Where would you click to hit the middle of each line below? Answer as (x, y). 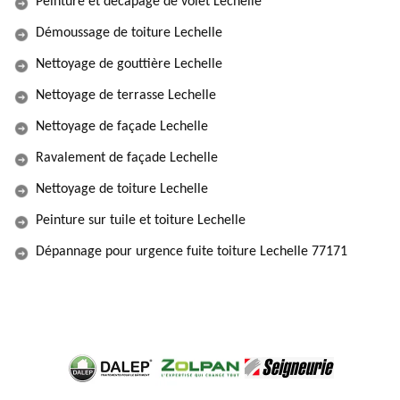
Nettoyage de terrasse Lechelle (126, 96)
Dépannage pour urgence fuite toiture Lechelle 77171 (192, 252)
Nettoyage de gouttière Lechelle (129, 64)
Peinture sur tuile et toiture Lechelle (141, 221)
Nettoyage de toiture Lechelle (122, 189)
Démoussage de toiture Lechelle (129, 33)
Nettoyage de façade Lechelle (122, 127)
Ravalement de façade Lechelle (127, 158)
